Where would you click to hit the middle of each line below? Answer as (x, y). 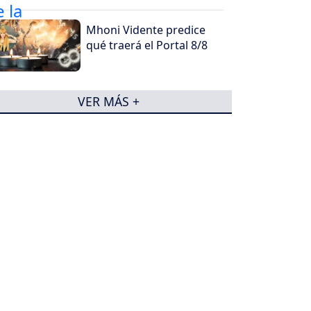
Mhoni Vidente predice (146, 30)
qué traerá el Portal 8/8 (147, 45)
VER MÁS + (108, 101)
